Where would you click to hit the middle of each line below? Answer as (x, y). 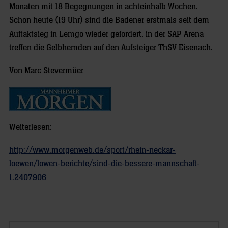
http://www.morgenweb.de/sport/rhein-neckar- (92, 150)
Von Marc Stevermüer (46, 71)
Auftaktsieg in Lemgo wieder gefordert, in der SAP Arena (106, 34)
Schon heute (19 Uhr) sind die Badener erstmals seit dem (109, 20)
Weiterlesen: (31, 127)
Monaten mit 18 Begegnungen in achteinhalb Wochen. (104, 7)
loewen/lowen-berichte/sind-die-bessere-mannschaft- (105, 164)
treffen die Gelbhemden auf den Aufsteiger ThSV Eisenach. (111, 48)
